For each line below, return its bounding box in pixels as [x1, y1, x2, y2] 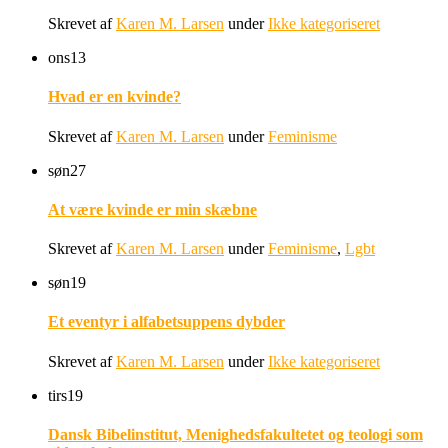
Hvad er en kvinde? [48, 88, 181, 106]
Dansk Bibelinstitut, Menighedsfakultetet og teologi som [48, 425, 423, 443]
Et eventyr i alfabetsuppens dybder [48, 313, 285, 331]
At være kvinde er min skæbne [48, 200, 257, 218]
